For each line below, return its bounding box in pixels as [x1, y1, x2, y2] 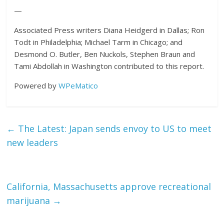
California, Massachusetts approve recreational [6, 180, 211, 192]
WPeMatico [58, 80, 98, 90]
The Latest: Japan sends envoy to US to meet [15, 122, 212, 134]
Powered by [14, 80, 59, 90]
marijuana [6, 194, 53, 206]
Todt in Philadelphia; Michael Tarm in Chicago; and [14, 37, 183, 47]
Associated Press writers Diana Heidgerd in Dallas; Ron [14, 25, 205, 35]
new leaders [6, 136, 58, 148]
